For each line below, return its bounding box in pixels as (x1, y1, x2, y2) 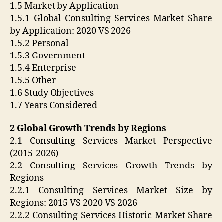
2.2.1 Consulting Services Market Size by (10, 185, 212, 197)
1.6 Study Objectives (10, 87, 94, 99)
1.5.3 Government (10, 50, 85, 61)
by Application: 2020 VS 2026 (10, 25, 131, 37)
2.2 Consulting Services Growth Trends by (10, 160, 212, 172)
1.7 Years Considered (10, 99, 97, 111)
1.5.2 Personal (10, 37, 69, 49)
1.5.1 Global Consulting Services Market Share (10, 12, 212, 24)
